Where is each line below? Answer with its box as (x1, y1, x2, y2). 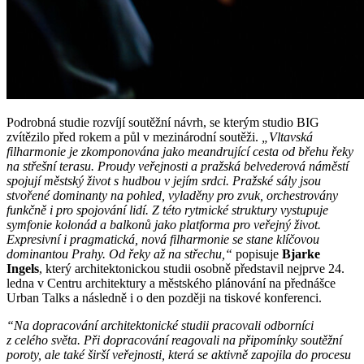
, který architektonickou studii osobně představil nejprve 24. (39, 262, 344, 276)
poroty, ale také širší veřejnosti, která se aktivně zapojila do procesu (6, 348, 351, 362)
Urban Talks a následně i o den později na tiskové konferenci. (6, 291, 322, 305)
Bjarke (282, 247, 320, 262)
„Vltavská (262, 130, 313, 145)
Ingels (6, 262, 39, 276)
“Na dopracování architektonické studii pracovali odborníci (6, 318, 314, 333)
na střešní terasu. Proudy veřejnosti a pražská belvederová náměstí (6, 159, 349, 174)
